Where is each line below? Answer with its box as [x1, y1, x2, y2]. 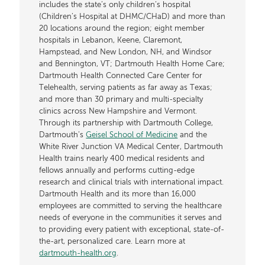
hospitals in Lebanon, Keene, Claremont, [39, 37, 183, 45]
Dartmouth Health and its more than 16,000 [39, 190, 196, 199]
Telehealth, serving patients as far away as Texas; [39, 84, 213, 92]
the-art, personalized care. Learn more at [39, 238, 186, 246]
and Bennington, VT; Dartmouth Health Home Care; [39, 60, 225, 69]
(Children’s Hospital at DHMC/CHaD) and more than [39, 13, 226, 21]
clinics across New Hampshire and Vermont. [39, 108, 198, 116]
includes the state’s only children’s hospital [39, 1, 191, 9]
